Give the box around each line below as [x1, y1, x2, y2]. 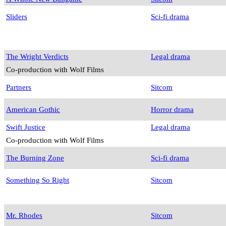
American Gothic [6, 105, 60, 114]
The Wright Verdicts [6, 52, 69, 61]
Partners [6, 83, 31, 92]
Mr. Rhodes [6, 211, 42, 220]
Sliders [6, 12, 27, 21]
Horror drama [151, 105, 194, 114]
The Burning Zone [6, 153, 64, 162]
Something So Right [6, 176, 69, 185]
